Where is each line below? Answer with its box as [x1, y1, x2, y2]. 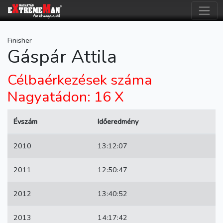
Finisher [7, 35, 32, 45]
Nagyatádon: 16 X [7, 87, 124, 107]
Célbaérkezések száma [7, 70, 152, 90]
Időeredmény [98, 116, 138, 126]
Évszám [13, 116, 37, 126]
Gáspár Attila [7, 45, 117, 69]
